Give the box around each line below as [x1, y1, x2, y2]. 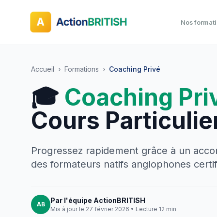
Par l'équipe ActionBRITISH [50, 196, 145, 204]
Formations [64, 65, 99, 73]
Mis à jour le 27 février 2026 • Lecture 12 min [50, 205, 176, 213]
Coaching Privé [109, 65, 160, 73]
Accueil [31, 65, 54, 73]
